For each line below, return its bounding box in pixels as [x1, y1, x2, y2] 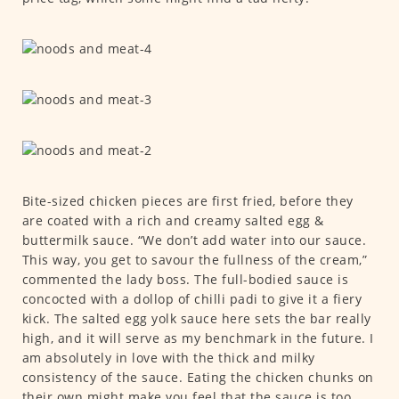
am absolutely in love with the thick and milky [21, 349, 315, 367]
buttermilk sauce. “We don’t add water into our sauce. [21, 232, 366, 249]
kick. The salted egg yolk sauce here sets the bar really [21, 310, 371, 328]
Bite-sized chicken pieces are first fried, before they [21, 192, 354, 210]
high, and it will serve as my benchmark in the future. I [21, 330, 374, 347]
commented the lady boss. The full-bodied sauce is [21, 271, 348, 289]
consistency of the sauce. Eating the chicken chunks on [21, 369, 374, 387]
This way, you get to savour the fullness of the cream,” [21, 251, 367, 269]
